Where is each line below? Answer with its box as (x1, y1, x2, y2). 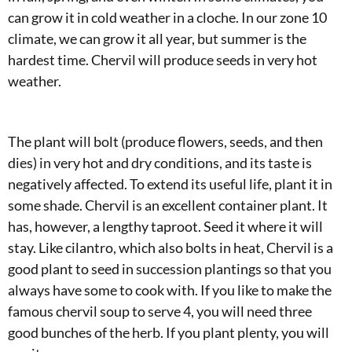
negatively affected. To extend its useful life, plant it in (8, 175, 332, 193)
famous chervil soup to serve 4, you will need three (8, 302, 312, 321)
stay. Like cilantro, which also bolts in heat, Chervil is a (8, 239, 333, 257)
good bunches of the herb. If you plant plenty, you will (8, 324, 329, 342)
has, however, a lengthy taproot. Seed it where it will (8, 218, 323, 236)
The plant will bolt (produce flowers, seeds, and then (8, 133, 323, 151)
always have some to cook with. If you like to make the (8, 281, 332, 299)
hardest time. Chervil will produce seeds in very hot (8, 51, 317, 69)
